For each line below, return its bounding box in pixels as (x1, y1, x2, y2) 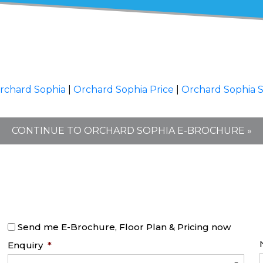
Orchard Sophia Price (73, 84, 174, 95)
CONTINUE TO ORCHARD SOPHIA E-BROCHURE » (11, 125, 252, 136)
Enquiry (8, 239, 43, 251)
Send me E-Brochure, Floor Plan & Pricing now (18, 221, 231, 233)
